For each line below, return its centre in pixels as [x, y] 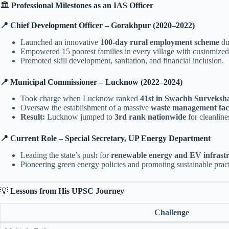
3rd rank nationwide [150, 117]
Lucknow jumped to [80, 117]
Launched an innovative [60, 42]
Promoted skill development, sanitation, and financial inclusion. [122, 60]
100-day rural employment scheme [160, 42]
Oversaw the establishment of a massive [86, 108]
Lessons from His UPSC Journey [67, 191]
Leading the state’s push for [66, 155]
